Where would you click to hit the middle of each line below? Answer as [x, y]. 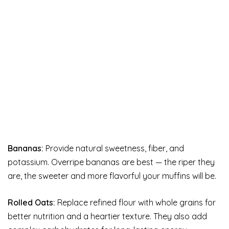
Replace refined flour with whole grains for [135, 203]
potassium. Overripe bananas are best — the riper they [111, 162]
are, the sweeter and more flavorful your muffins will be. [112, 176]
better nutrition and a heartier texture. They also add [107, 216]
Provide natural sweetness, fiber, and [114, 148]
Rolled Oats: [31, 203]
